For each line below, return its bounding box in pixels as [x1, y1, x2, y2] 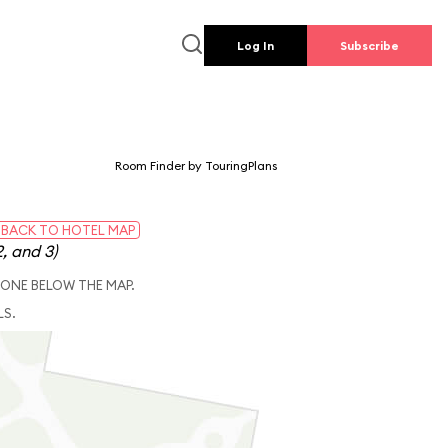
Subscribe [339, 38, 399, 53]
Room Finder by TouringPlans [115, 158, 277, 173]
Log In [236, 38, 274, 53]
